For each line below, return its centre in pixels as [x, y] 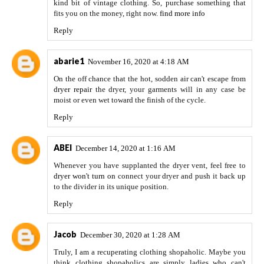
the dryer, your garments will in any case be [169, 90]
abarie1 [69, 61]
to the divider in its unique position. [111, 187]
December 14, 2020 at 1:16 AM [126, 148]
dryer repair [73, 90]
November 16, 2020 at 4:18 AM [138, 62]
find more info [182, 14]
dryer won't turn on [85, 176]
